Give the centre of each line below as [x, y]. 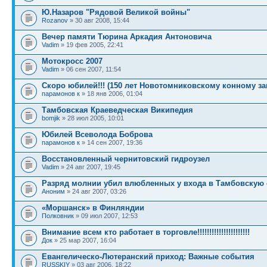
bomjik [51, 118]
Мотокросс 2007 [72, 61]
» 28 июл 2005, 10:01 [92, 118]
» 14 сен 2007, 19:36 [111, 142]
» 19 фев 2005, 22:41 [91, 45]
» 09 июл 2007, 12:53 [106, 216]
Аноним [53, 191]
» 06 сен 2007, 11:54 [90, 69]
